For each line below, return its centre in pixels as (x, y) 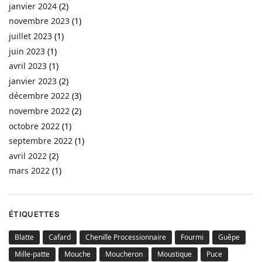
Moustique (175, 254)
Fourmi (192, 237)
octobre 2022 (34, 126)
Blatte (24, 237)
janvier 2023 (33, 81)
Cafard (60, 237)
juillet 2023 (30, 36)
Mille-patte (32, 254)
